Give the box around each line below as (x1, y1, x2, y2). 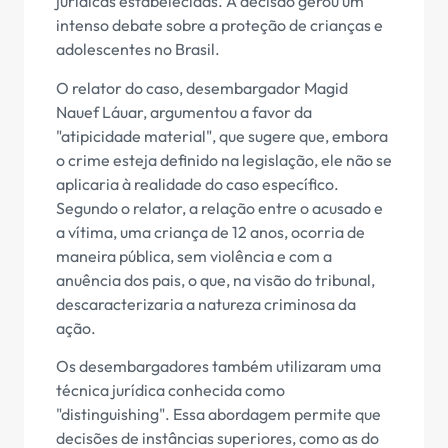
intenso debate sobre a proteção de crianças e (56, 15, 383, 36)
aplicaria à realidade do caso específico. (56, 173, 339, 194)
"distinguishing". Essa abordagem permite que (56, 404, 381, 425)
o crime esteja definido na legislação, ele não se (56, 149, 392, 170)
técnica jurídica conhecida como (56, 380, 285, 401)
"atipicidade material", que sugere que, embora (56, 125, 388, 146)
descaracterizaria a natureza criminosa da (56, 293, 356, 314)
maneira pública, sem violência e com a (56, 245, 332, 266)
